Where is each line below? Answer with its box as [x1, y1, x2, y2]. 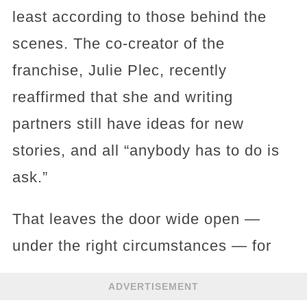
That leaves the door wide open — [12, 210, 260, 228]
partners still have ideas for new [12, 115, 244, 132]
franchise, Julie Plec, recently [12, 62, 227, 79]
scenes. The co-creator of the [12, 35, 225, 52]
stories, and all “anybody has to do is [12, 142, 280, 159]
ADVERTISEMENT [108, 280, 199, 292]
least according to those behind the [12, 8, 267, 25]
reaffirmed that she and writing [12, 88, 233, 106]
